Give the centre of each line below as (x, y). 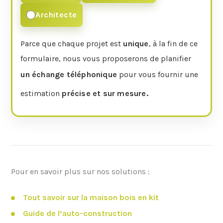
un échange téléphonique (69, 75)
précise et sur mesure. (105, 94)
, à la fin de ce (173, 44)
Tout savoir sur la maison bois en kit (91, 198)
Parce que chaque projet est (72, 44)
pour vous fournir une (158, 75)
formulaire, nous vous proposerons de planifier (107, 59)
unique (136, 44)
